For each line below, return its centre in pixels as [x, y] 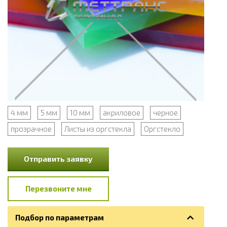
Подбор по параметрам [60, 218]
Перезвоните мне [58, 189]
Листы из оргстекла [98, 129]
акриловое [122, 113]
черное [165, 113]
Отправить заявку [58, 159]
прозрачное [31, 129]
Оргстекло [162, 129]
